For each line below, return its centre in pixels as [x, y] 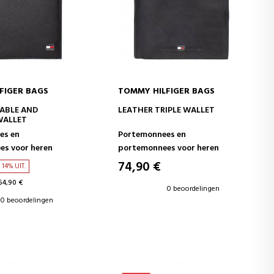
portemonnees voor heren [169, 148]
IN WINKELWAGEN [181, 108]
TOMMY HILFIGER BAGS [167, 91]
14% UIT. [13, 166]
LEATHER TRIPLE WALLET [167, 110]
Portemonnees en [152, 135]
